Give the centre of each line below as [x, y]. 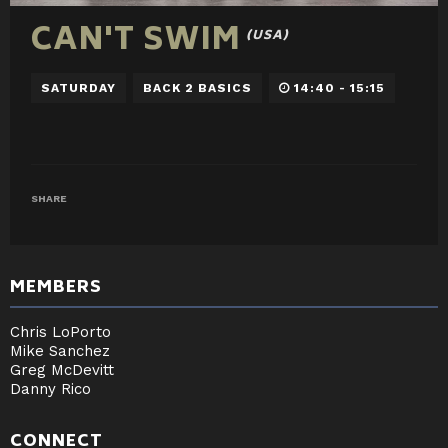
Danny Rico [50, 388]
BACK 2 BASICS [198, 87]
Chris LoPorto [60, 331]
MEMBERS [56, 287]
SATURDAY [79, 87]
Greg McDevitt [62, 369]
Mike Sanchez [60, 350]
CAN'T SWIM [136, 42]
